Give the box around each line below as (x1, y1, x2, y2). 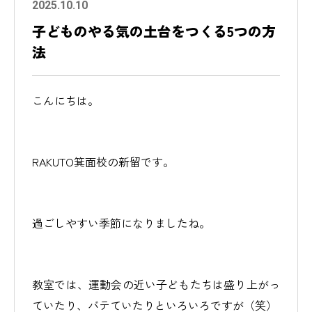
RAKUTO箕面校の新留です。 (32, 153, 174, 170)
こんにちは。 (32, 92, 99, 109)
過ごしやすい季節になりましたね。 (32, 214, 210, 231)
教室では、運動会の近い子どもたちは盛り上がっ (32, 276, 280, 292)
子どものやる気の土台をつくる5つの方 (32, 21, 276, 41)
